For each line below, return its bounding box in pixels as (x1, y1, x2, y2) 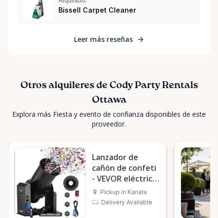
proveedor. (92, 119, 126, 129)
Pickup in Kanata (100, 188, 147, 196)
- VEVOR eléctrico (92, 173, 157, 184)
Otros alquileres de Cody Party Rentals (20, 81, 198, 91)
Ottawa (91, 95, 127, 106)
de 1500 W (92, 184, 130, 195)
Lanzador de (92, 152, 138, 163)
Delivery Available (101, 199, 152, 206)
